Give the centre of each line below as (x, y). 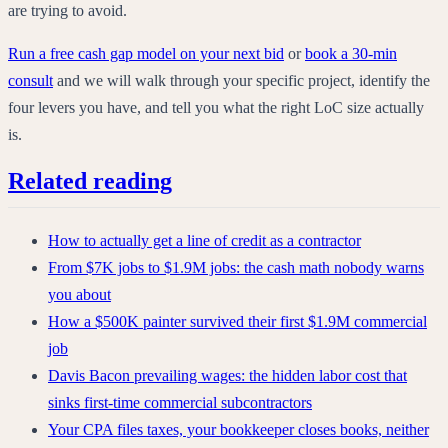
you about (79, 295)
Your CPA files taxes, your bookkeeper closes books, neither (238, 430)
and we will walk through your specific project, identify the (241, 80)
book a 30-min (351, 53)
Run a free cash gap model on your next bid (146, 53)
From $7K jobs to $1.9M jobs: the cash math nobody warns (236, 268)
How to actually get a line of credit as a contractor (204, 241)
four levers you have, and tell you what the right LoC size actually (216, 107)
